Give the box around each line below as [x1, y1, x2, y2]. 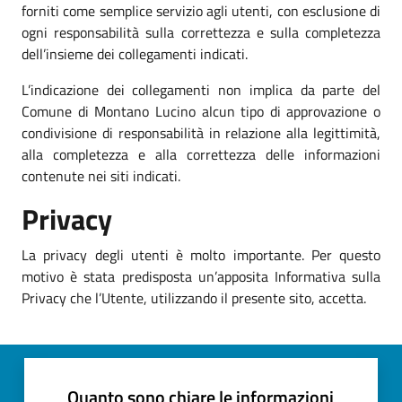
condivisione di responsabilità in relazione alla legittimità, [22, 121, 380, 144]
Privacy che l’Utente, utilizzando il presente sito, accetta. [22, 286, 366, 309]
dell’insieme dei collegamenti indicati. [22, 42, 248, 65]
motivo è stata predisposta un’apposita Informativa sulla [22, 265, 380, 287]
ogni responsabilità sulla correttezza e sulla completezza [22, 21, 380, 43]
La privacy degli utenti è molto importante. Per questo [22, 243, 380, 266]
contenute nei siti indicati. [22, 164, 180, 187]
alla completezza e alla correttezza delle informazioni [22, 143, 380, 165]
